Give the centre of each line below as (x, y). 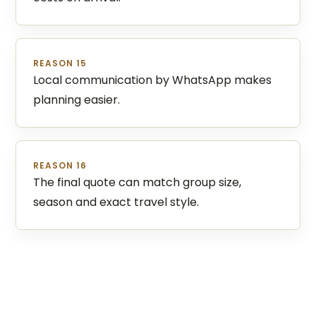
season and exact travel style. (116, 202)
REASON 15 (60, 63)
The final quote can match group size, (138, 182)
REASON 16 (60, 165)
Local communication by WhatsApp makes (153, 80)
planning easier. (77, 100)
